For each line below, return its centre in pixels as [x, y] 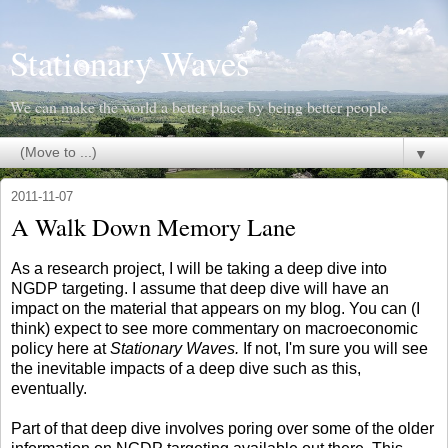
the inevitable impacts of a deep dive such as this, [186, 368]
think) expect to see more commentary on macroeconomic [214, 328]
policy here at [60, 348]
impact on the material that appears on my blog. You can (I [215, 308]
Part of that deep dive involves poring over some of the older [222, 428]
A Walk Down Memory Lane [153, 226]
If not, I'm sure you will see [335, 348]
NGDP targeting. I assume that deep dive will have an [200, 288]
